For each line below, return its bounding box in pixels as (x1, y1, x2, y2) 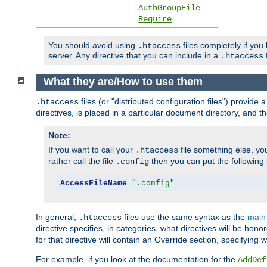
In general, (36, 212, 79, 222)
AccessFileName (60, 178, 127, 188)
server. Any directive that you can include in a (48, 50, 221, 60)
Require (138, 14, 172, 24)
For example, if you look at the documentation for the (36, 254, 238, 265)
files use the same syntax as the (122, 212, 247, 222)
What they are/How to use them (43, 76, 203, 88)
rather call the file (48, 156, 116, 166)
